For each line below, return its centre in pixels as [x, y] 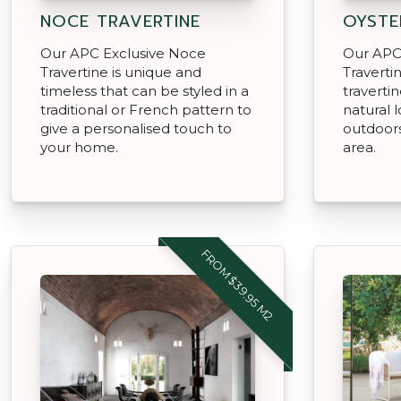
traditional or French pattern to [146, 109]
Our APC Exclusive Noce [123, 53]
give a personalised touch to [136, 128]
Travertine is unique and [121, 72]
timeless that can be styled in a [145, 90]
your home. [79, 147]
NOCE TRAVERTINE [120, 21]
